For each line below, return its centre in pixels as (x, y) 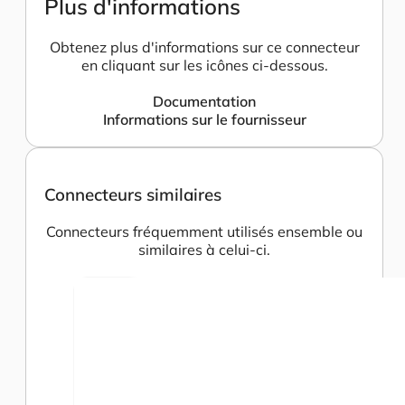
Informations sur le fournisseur (204, 120)
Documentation (204, 102)
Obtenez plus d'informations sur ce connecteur (204, 47)
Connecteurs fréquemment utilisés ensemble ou (204, 231)
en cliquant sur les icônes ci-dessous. (204, 66)
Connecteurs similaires (133, 194)
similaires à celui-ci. (204, 249)
